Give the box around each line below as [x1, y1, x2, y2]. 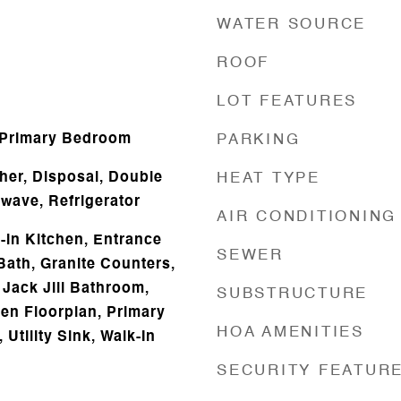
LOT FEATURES [217, 94, 357, 109]
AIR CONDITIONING [217, 209, 397, 225]
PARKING [217, 132, 301, 148]
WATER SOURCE [217, 17, 366, 32]
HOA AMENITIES [217, 325, 364, 340]
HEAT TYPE [217, 171, 320, 186]
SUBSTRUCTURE [217, 286, 368, 302]
